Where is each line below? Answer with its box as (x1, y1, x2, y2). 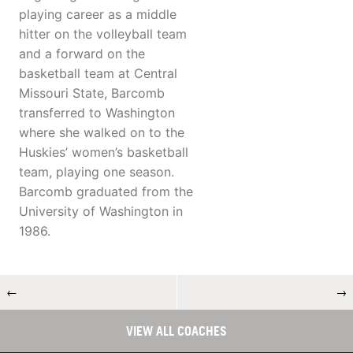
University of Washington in (19, 203, 183, 220)
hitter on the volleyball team (19, 26, 187, 43)
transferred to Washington (19, 105, 175, 121)
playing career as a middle (19, 6, 176, 23)
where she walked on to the (19, 124, 184, 141)
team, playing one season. (19, 164, 174, 180)
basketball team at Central (19, 65, 177, 82)
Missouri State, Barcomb (19, 85, 165, 102)
